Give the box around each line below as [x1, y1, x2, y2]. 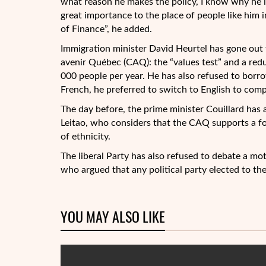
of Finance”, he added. [61, 24, 152, 34]
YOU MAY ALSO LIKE [61, 207, 165, 226]
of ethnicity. [61, 132, 110, 141]
